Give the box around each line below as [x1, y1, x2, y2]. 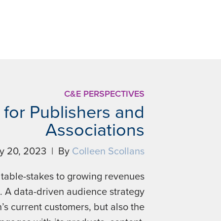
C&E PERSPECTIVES [64, 88, 145, 99]
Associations [45, 119, 145, 141]
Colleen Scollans [72, 146, 145, 157]
